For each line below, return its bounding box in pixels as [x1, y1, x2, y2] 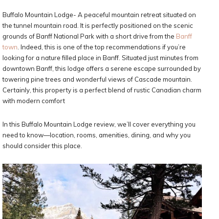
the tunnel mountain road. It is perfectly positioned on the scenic [2, 22, 193, 29]
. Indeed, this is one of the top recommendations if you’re [18, 43, 186, 51]
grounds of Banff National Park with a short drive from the [2, 32, 176, 40]
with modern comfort [2, 97, 65, 105]
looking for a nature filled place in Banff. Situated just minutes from [2, 54, 198, 62]
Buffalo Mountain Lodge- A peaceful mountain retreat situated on [2, 11, 196, 19]
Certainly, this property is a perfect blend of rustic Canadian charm [2, 86, 201, 94]
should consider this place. [2, 142, 82, 150]
